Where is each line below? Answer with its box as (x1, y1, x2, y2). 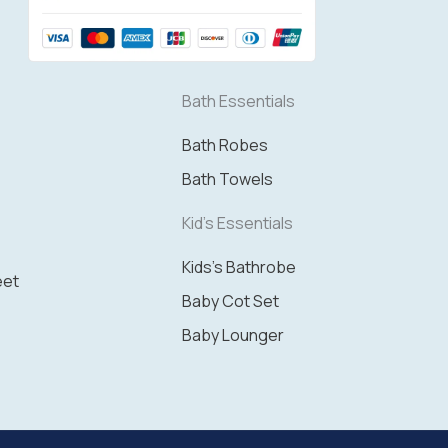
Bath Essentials (182, 90, 295, 113)
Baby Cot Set (182, 290, 279, 313)
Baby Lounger (182, 324, 284, 347)
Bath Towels (182, 168, 273, 191)
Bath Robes (182, 134, 268, 157)
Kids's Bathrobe (182, 256, 296, 279)
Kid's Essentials (182, 212, 293, 235)
